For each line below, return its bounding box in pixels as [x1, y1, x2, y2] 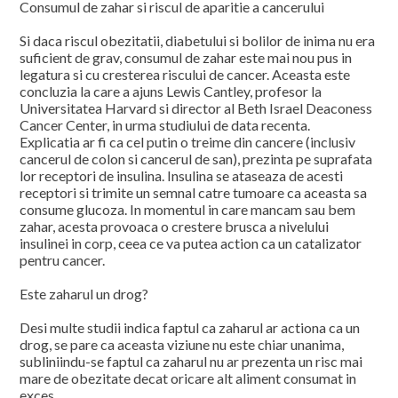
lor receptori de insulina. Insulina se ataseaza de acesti [20, 167, 344, 184]
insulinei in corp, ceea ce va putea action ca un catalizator [20, 235, 362, 251]
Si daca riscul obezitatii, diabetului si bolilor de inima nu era [20, 32, 376, 49]
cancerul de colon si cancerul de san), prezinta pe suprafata [20, 150, 373, 167]
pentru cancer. [20, 251, 106, 268]
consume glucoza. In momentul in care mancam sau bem [20, 201, 356, 218]
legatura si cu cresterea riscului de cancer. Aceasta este [20, 66, 351, 83]
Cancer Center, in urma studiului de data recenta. [20, 116, 311, 133]
